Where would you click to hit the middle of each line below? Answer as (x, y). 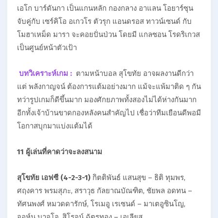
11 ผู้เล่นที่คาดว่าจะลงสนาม (60, 152)
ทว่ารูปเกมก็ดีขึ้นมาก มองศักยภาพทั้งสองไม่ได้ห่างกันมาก (107, 100)
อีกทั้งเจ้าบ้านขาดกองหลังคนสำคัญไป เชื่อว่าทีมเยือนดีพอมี (109, 113)
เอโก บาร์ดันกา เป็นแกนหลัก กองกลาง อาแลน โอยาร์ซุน (105, 9)
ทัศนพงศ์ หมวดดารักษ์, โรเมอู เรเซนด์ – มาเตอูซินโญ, (101, 204)
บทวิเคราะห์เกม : (45, 74)
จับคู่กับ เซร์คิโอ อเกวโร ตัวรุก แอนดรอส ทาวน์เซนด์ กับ (104, 22)
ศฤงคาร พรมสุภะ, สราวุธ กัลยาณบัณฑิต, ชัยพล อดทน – (105, 191)
